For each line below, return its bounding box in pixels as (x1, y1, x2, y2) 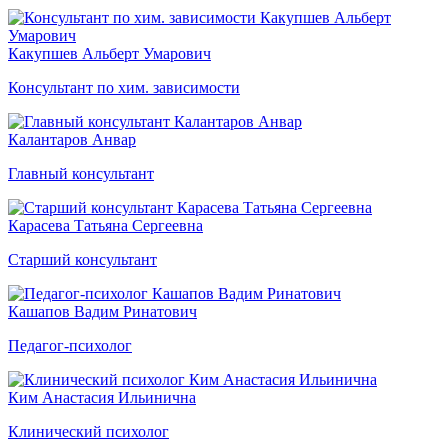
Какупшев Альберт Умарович (8, 44, 211, 62)
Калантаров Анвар (8, 130, 136, 148)
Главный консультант (8, 164, 154, 182)
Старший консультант (8, 250, 157, 268)
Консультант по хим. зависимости (8, 78, 240, 96)
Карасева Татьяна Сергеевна (8, 216, 203, 234)
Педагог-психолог (8, 336, 132, 354)
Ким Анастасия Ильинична (8, 388, 196, 406)
